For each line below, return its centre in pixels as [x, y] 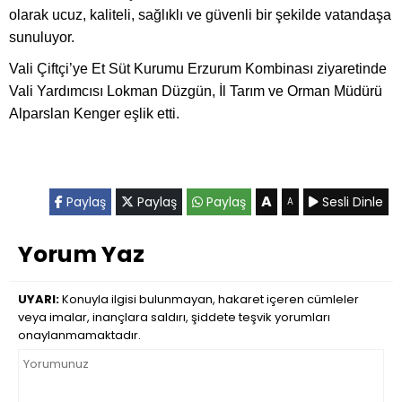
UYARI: [39, 300]
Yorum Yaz [81, 255]
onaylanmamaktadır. [79, 336]
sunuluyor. [42, 38]
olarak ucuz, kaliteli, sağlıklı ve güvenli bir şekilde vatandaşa [200, 15]
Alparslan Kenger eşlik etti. [94, 114]
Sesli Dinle [351, 202]
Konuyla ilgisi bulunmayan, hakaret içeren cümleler [209, 300]
